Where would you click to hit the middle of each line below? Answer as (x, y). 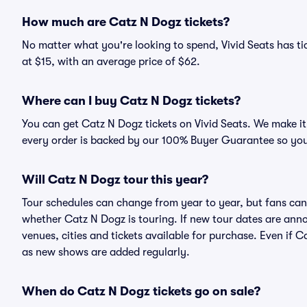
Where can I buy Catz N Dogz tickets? (131, 101)
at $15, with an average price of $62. (111, 62)
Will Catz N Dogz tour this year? (115, 180)
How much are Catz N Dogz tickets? (126, 22)
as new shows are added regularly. (106, 252)
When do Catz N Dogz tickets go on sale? (141, 291)
